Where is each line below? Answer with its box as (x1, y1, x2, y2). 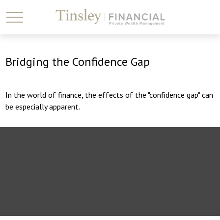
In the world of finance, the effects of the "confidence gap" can (5, 90, 214, 100)
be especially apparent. (5, 102, 81, 111)
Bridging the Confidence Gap (5, 54, 150, 69)
